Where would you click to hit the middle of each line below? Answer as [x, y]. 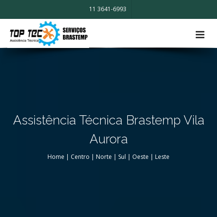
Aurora [108, 139]
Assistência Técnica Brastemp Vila [108, 120]
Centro [80, 157]
